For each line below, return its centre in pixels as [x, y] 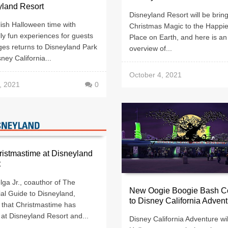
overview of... [151, 49]
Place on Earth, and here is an [178, 37]
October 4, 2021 [155, 75]
